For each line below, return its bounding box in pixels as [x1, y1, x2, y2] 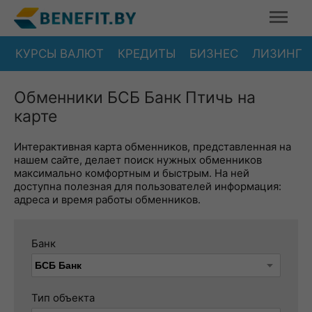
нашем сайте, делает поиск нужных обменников [14, 153, 262, 166]
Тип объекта [31, 291, 95, 304]
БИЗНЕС [189, 46, 238, 61]
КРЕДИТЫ [118, 46, 175, 61]
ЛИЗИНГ [252, 46, 302, 61]
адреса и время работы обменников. [14, 193, 201, 206]
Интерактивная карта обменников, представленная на [14, 140, 291, 153]
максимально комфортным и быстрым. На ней [14, 166, 249, 180]
